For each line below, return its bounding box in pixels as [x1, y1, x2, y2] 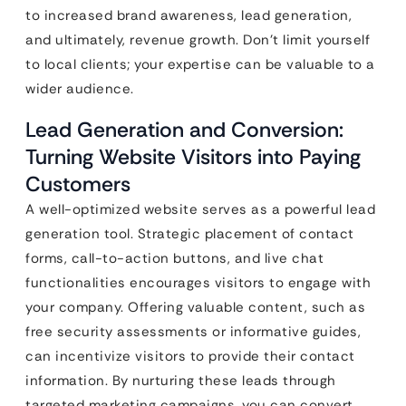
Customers [25, 169, 130, 198]
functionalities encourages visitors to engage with [25, 273, 371, 292]
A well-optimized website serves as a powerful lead [25, 199, 375, 218]
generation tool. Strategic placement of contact [25, 224, 354, 243]
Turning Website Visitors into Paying [25, 142, 361, 170]
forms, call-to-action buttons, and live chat [25, 248, 324, 267]
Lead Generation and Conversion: [25, 115, 343, 143]
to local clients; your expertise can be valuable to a [25, 54, 375, 73]
